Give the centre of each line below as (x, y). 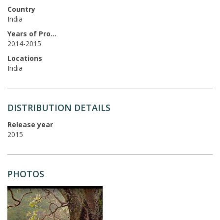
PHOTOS (26, 174)
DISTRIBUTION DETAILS (59, 107)
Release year (30, 124)
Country (21, 9)
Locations (25, 58)
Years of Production (54, 33)
